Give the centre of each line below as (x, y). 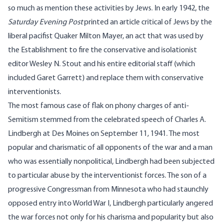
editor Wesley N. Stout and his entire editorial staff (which (102, 64)
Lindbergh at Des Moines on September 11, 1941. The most (104, 134)
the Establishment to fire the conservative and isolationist (103, 51)
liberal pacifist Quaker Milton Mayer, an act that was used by (106, 37)
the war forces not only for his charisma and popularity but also (111, 218)
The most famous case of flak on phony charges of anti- (99, 106)
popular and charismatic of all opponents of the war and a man (110, 148)
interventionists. (35, 92)
